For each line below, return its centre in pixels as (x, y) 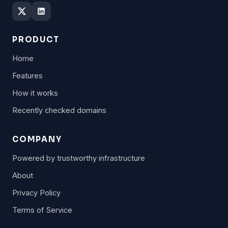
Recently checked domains (59, 110)
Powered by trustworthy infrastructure (79, 158)
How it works (35, 93)
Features (27, 76)
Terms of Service (42, 210)
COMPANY (37, 139)
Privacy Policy (36, 193)
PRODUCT (36, 39)
